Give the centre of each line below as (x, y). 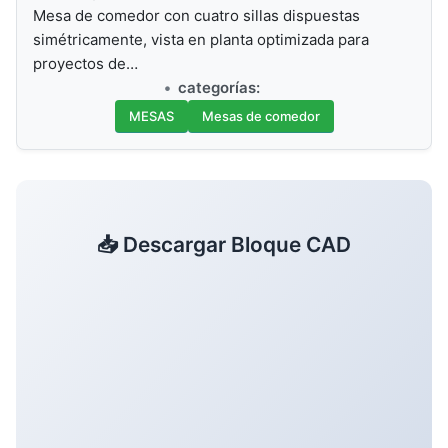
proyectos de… (85, 63)
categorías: (219, 87)
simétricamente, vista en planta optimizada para (201, 39)
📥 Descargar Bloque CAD (224, 244)
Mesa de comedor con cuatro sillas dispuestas (196, 15)
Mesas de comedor (260, 115)
